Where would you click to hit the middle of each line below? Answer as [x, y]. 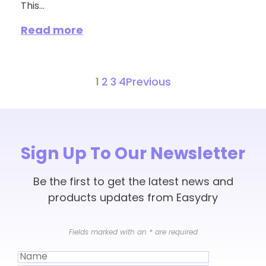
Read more [52, 31]
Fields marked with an [109, 233]
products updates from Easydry [133, 199]
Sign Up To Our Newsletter [133, 155]
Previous [148, 83]
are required [175, 233]
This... [33, 7]
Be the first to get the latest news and [133, 183]
